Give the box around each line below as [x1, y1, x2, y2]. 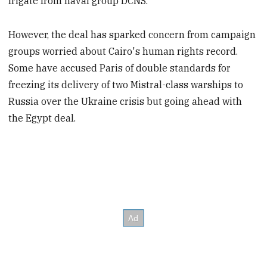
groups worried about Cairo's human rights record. [8, 45, 238, 57]
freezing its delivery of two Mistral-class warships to [8, 78, 244, 91]
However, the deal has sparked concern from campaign [8, 28, 256, 41]
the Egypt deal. [8, 111, 76, 124]
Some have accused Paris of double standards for [8, 61, 231, 74]
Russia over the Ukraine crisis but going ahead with [8, 95, 243, 107]
